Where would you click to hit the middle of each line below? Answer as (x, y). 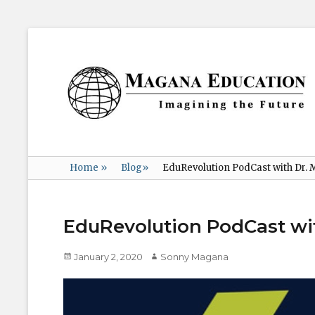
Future (78, 134)
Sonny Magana (194, 257)
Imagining (88, 114)
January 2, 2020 (108, 257)
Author (165, 256)
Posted (79, 256)
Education (111, 95)
